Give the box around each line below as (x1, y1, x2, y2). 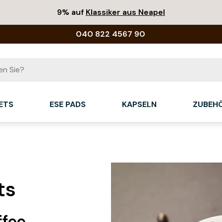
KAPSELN (122, 99, 157, 110)
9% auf (57, 7, 86, 17)
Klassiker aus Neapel (86, 7, 165, 17)
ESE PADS (49, 99, 86, 110)
